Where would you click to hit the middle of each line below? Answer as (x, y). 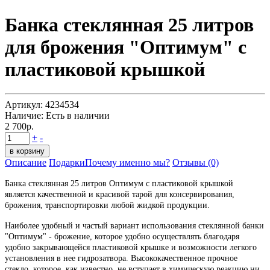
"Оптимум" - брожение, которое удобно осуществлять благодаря (122, 236)
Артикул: (24, 104)
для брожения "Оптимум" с (126, 47)
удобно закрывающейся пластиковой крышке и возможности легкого (131, 247)
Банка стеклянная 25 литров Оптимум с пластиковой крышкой (119, 183)
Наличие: (24, 115)
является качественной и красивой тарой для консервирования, (120, 194)
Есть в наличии (77, 115)
